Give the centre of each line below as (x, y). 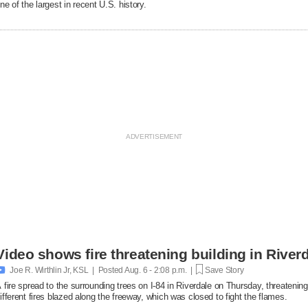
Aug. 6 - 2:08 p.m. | (160, 270)
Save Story (223, 270)
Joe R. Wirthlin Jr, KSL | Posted (67, 270)
